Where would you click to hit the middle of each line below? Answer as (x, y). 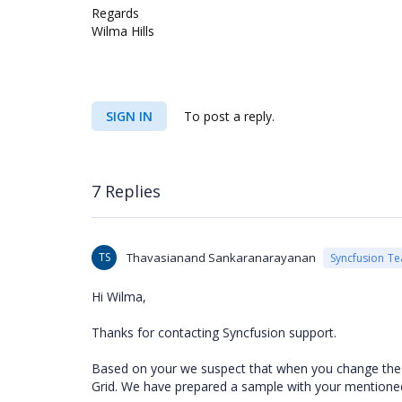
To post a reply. (227, 116)
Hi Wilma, (119, 297)
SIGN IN (129, 116)
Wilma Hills (123, 31)
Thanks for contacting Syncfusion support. (216, 332)
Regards (115, 13)
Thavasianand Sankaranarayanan (221, 258)
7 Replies (126, 191)
